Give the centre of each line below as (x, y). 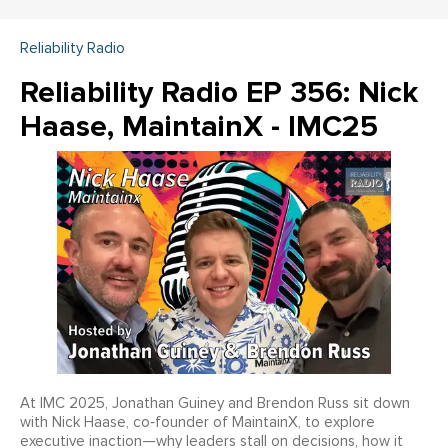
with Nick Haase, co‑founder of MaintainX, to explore (197, 422)
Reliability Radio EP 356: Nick (219, 93)
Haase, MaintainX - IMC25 (199, 127)
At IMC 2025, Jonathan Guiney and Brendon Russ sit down (215, 403)
